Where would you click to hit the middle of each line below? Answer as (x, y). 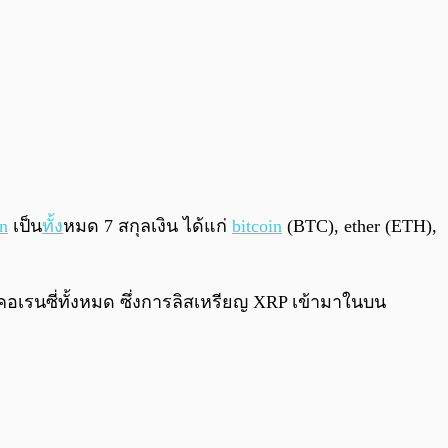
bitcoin (257, 226)
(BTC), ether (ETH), (359, 226)
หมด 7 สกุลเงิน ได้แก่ (147, 226)
